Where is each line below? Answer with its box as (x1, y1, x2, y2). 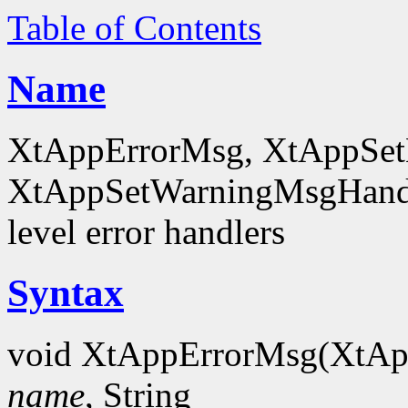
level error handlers (7, 211, 285, 251)
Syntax (7, 270, 124, 314)
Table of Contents (7, 8, 261, 47)
